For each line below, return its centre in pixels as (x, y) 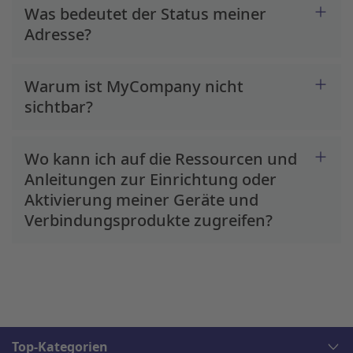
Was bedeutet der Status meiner (145, 14)
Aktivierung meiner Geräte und (141, 200)
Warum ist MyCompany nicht (134, 86)
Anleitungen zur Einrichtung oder (150, 179)
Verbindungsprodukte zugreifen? (149, 220)
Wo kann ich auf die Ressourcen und (161, 159)
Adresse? (58, 34)
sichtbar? (59, 107)
